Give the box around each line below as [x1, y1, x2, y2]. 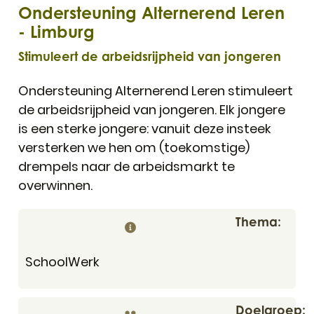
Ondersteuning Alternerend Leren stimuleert [18, 82, 293, 100]
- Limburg [18, 22, 95, 43]
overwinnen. [18, 177, 93, 195]
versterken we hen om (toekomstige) [18, 139, 250, 157]
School [25, 253, 68, 271]
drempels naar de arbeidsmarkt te [18, 158, 235, 176]
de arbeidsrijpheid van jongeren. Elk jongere [18, 101, 285, 119]
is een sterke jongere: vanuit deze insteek [18, 120, 271, 138]
